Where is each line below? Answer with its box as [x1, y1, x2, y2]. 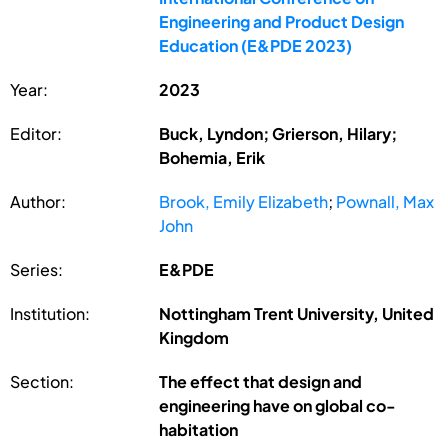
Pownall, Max [336, 190, 435, 212]
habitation [159, 418, 239, 440]
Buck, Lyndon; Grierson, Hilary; [159, 122, 398, 144]
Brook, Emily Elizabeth [159, 190, 329, 212]
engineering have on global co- [159, 394, 397, 416]
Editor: [10, 122, 62, 144]
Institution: [10, 302, 90, 324]
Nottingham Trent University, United [159, 302, 435, 324]
